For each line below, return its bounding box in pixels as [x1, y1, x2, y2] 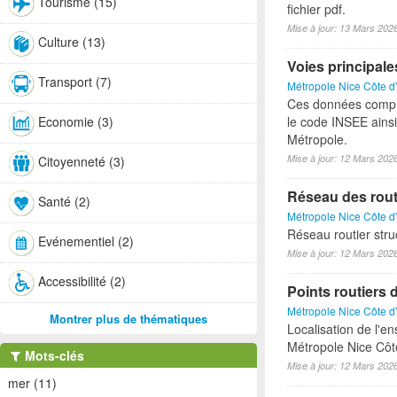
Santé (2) [38, 191, 90, 210]
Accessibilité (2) [38, 271, 126, 290]
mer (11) [8, 374, 57, 392]
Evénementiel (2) [38, 231, 134, 250]
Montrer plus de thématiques [50, 310, 207, 327]
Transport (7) [38, 72, 112, 90]
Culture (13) [38, 32, 105, 51]
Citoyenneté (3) [38, 152, 125, 170]
